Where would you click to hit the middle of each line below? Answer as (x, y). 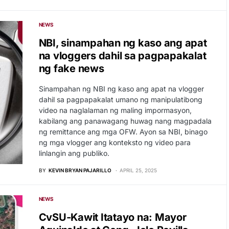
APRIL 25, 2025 (138, 170)
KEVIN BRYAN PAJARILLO (80, 170)
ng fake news (71, 68)
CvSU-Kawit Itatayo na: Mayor (112, 217)
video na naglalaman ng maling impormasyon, (115, 110)
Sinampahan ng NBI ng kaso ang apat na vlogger (121, 89)
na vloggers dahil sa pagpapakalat (122, 56)
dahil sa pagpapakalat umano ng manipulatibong (120, 99)
